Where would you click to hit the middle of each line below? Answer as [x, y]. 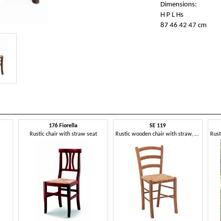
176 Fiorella [63, 126]
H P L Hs [172, 15]
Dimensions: [178, 5]
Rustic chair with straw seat [63, 134]
